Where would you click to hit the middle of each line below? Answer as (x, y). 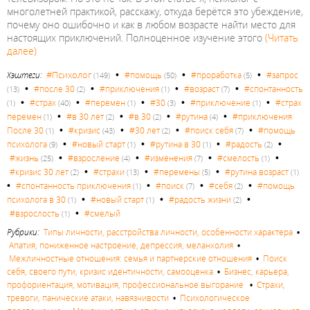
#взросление (94, 158)
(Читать (282, 37)
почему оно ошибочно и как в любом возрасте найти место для (151, 24)
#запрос (282, 75)
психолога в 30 (36, 199)
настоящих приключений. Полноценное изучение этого (136, 37)
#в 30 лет (85, 116)
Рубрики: (25, 232)
